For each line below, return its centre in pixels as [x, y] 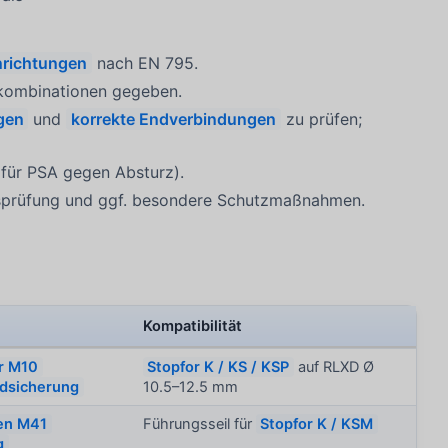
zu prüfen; [322, 119]
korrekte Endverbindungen [174, 119]
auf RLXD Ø [333, 367]
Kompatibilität [193, 326]
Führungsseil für [200, 424]
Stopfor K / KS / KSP [218, 367]
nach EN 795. [144, 62]
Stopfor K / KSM [317, 424]
